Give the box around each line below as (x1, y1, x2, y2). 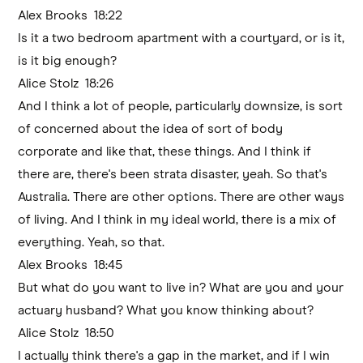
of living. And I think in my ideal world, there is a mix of (18, 212, 337, 226)
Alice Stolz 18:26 (18, 76, 121, 90)
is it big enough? (18, 53, 117, 67)
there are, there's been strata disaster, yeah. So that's (18, 167, 328, 181)
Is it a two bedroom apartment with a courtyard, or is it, (18, 31, 345, 45)
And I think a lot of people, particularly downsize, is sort (18, 99, 344, 113)
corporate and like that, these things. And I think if (18, 144, 312, 158)
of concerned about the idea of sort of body (18, 122, 284, 135)
